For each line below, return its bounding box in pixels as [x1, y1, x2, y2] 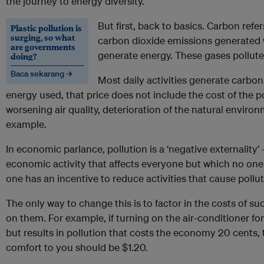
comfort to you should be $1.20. [6, 241, 148, 253]
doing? [11, 50, 37, 62]
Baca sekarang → [11, 68, 72, 79]
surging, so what [11, 31, 75, 43]
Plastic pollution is [11, 22, 82, 34]
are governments [11, 41, 75, 52]
